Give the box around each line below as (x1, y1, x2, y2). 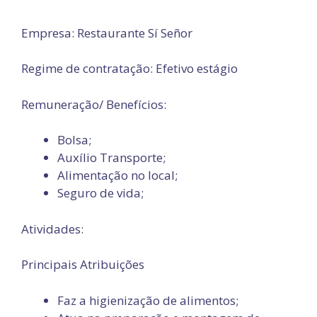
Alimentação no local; (57, 167, 178, 184)
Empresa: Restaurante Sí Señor (21, 24, 192, 41)
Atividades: (21, 220, 83, 237)
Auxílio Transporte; (57, 149, 166, 166)
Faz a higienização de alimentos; (57, 292, 275, 309)
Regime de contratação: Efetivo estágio (21, 60, 238, 77)
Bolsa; (57, 132, 91, 149)
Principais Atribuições (21, 256, 241, 273)
